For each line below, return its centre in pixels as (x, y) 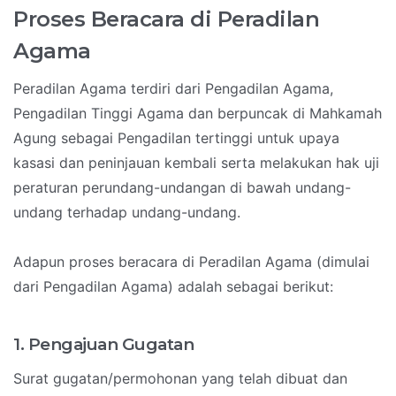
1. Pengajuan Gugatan (103, 345)
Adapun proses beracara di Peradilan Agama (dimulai (191, 262)
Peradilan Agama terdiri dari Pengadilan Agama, (173, 89)
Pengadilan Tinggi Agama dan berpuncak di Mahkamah (198, 114)
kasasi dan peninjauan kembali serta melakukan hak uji (196, 163)
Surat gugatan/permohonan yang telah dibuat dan (180, 379)
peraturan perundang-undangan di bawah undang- (182, 188)
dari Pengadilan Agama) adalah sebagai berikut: (173, 287)
